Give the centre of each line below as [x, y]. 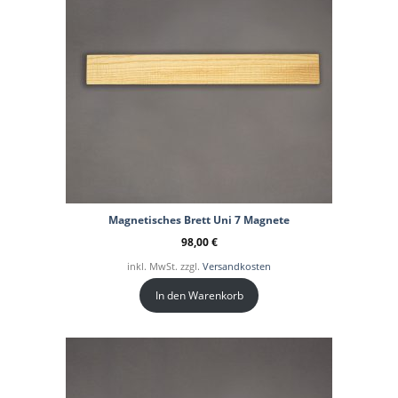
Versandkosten [237, 266]
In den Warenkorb [199, 295]
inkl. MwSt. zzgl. [165, 266]
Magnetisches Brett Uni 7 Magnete [199, 219]
